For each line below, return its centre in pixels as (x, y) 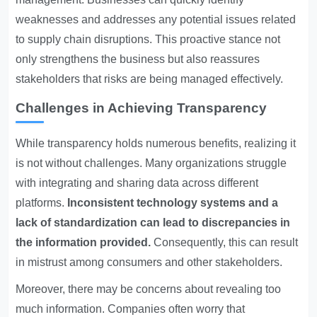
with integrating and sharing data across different (137, 183)
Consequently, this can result (225, 242)
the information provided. (83, 242)
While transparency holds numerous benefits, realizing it (156, 143)
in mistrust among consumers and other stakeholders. (149, 262)
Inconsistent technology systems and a (173, 203)
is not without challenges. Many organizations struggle (151, 163)
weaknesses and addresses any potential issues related (156, 19)
